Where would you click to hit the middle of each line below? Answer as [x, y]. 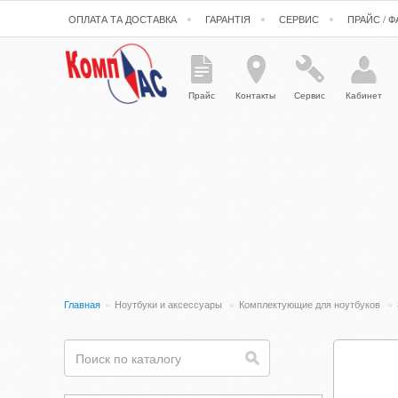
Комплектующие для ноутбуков [311, 304]
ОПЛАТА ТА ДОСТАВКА [123, 19]
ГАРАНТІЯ [228, 19]
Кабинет [364, 95]
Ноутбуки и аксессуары [170, 304]
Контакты [256, 95]
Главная [82, 304]
